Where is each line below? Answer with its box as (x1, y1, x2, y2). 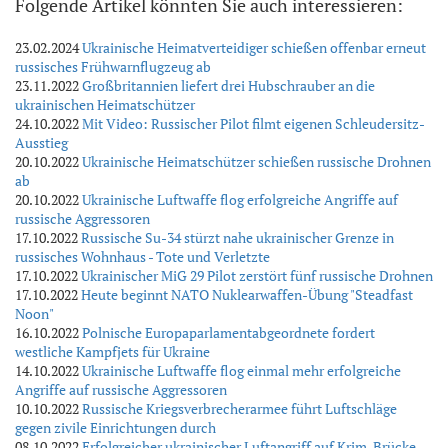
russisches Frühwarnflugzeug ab (15, 56, 211, 76)
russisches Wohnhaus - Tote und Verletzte (15, 246, 270, 266)
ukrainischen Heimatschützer (15, 94, 195, 114)
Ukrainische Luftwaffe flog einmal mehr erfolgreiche (82, 360, 401, 380)
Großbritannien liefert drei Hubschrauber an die (82, 75, 375, 95)
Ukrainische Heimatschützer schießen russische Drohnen (82, 151, 431, 171)
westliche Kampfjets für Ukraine (15, 341, 210, 361)
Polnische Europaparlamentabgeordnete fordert (82, 322, 375, 342)
